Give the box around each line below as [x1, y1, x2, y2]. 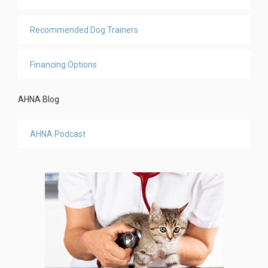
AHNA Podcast [30, 129, 86, 139]
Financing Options [30, 60, 97, 70]
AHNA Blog [18, 95, 59, 105]
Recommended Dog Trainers [30, 25, 138, 35]
